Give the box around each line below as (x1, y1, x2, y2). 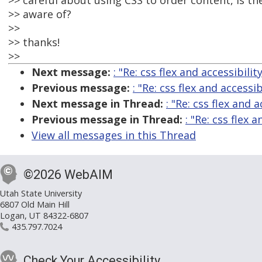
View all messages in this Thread (32, 128, 196, 143)
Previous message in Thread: (32, 112, 182, 127)
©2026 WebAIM (23, 167, 113, 182)
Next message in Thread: (32, 96, 163, 111)
